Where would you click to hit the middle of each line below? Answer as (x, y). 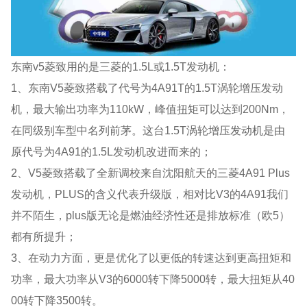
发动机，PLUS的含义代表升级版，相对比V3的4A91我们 (150, 194)
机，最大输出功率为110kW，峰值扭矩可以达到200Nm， (150, 109)
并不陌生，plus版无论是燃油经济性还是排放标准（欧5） (151, 215)
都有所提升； (44, 236)
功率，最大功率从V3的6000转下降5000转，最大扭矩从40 (153, 279)
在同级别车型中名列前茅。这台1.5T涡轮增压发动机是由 (148, 130)
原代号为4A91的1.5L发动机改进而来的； (112, 151)
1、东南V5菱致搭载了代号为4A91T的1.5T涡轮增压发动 (147, 87)
